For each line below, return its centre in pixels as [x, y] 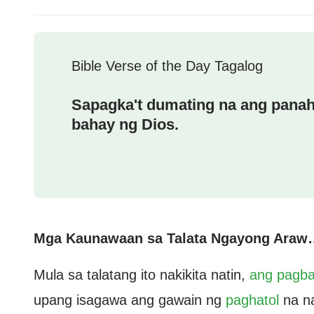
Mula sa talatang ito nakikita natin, [142, 275]
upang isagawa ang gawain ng [130, 300]
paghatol [252, 300]
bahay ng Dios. [125, 124]
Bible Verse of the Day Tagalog [167, 66]
